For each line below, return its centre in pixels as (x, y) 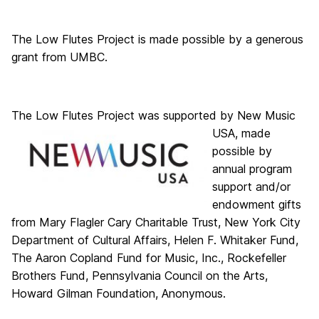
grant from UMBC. (59, 57)
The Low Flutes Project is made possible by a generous (157, 39)
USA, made (241, 133)
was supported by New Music (215, 115)
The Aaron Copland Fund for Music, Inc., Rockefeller (149, 258)
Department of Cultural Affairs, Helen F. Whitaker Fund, (155, 240)
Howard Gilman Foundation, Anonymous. (119, 293)
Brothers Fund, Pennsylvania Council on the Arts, (140, 276)
